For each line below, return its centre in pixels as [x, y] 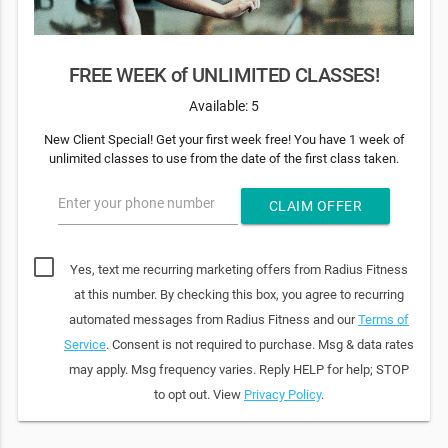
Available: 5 [224, 105]
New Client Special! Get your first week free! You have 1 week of [224, 139]
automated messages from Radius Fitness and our [213, 319]
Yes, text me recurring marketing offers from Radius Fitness [239, 269]
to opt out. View [199, 394]
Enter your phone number [136, 202]
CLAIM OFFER [315, 206]
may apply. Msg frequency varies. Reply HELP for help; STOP [239, 369]
